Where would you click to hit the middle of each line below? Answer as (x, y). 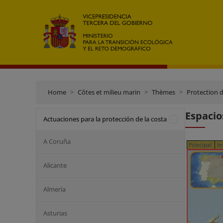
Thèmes (164, 92)
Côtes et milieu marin (109, 92)
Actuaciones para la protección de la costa (105, 119)
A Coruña (57, 141)
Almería (55, 189)
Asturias (55, 213)
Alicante (55, 165)
